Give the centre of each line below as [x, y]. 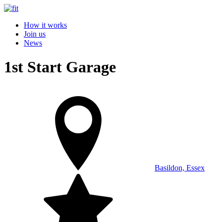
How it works [45, 25]
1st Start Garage [60, 67]
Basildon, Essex [180, 167]
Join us [35, 34]
